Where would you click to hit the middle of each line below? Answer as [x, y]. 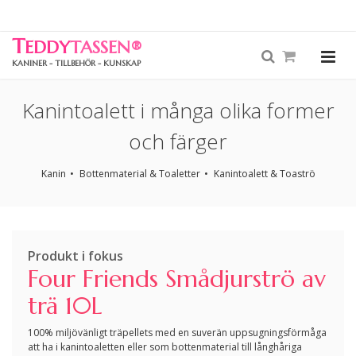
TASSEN [100, 47]
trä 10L [65, 306]
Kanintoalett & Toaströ [264, 174]
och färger [178, 141]
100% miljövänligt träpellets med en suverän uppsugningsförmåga [177, 333]
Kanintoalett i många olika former [178, 110]
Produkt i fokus [75, 256]
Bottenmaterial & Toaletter [139, 174]
